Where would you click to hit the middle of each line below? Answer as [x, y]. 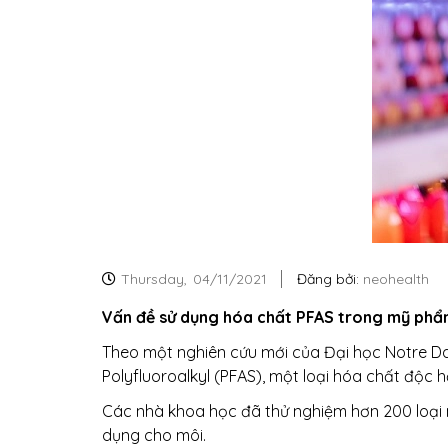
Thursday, [156, 279]
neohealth [394, 279]
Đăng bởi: [328, 279]
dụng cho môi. [154, 435]
